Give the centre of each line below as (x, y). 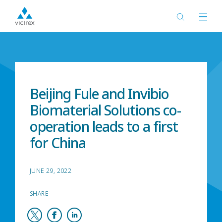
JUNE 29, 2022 (51, 171)
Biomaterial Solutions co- (105, 110)
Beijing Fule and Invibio (99, 94)
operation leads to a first (104, 126)
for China (58, 143)
